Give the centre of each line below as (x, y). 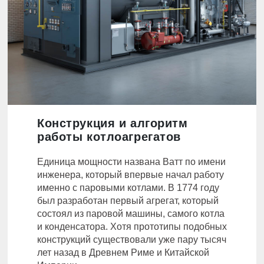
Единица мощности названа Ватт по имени (131, 161)
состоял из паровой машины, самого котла (131, 213)
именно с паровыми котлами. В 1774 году (128, 187)
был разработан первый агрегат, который (128, 200)
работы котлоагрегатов (109, 136)
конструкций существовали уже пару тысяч (132, 239)
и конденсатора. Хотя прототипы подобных (132, 226)
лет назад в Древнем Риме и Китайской (123, 252)
